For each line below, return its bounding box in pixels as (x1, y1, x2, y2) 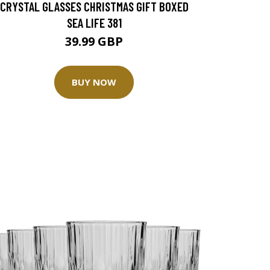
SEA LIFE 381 (66, 14, 122, 30)
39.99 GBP (65, 33, 123, 49)
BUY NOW (72, 76, 116, 89)
